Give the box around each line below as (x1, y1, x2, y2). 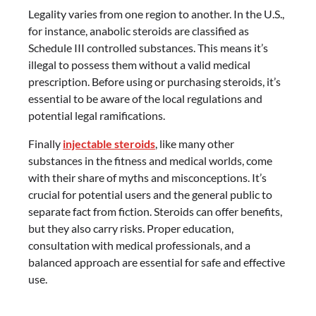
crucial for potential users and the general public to (28, 188, 272, 201)
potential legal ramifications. (28, 109, 165, 122)
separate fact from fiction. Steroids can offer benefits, (28, 205, 282, 218)
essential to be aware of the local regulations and (28, 92, 262, 105)
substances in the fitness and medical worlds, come (28, 154, 272, 167)
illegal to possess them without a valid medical (28, 58, 250, 71)
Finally (28, 137, 63, 150)
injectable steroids (63, 137, 155, 150)
